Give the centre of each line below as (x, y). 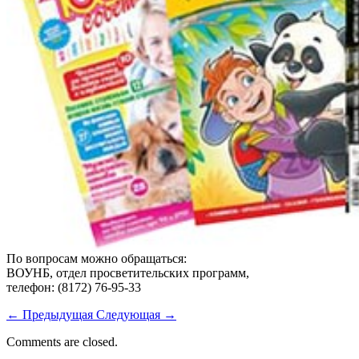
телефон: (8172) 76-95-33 (74, 287)
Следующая (130, 314)
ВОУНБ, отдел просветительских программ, (128, 272)
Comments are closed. (62, 341)
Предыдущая (58, 314)
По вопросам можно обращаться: (97, 258)
